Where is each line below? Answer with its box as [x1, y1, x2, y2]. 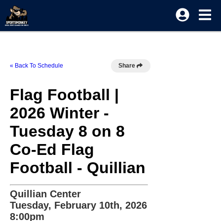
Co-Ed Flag [10, 141, 94, 158]
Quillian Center [10, 188, 81, 199]
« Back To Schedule [10, 62, 63, 69]
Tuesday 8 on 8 [10, 122, 125, 140]
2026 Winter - [10, 104, 109, 122]
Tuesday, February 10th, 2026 [10, 200, 147, 211]
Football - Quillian [10, 159, 146, 177]
